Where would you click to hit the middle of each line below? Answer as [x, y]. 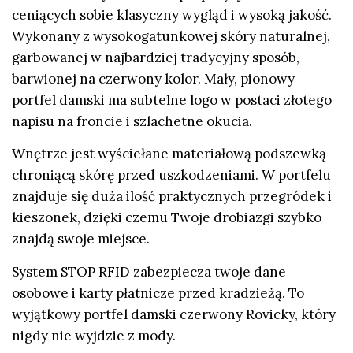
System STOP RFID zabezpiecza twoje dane [149, 271]
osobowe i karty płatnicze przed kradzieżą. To [158, 293]
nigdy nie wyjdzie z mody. [94, 335]
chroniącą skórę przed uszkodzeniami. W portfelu [171, 175]
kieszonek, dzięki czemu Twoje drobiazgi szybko [167, 218]
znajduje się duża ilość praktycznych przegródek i [172, 197]
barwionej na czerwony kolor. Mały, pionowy [153, 78]
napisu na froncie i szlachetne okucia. [132, 121]
